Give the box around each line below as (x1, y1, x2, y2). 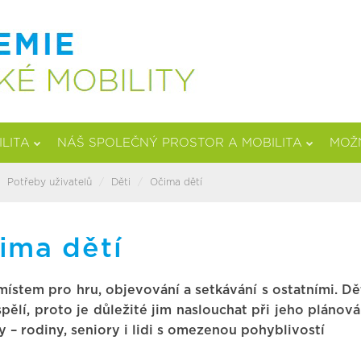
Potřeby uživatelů (7, 177, 92, 187)
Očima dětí (150, 177, 202, 187)
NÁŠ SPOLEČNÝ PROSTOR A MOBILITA (57, 137, 302, 149)
